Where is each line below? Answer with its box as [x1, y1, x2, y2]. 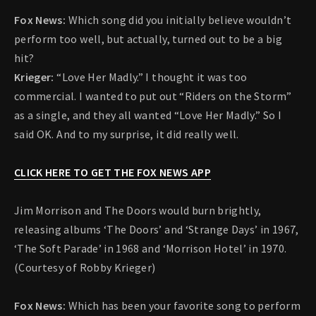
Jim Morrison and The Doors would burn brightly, [14, 203, 262, 218]
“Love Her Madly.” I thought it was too [54, 70, 248, 85]
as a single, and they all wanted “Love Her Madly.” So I [14, 108, 282, 123]
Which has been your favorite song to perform [68, 298, 300, 313]
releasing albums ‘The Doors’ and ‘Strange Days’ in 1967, [14, 222, 299, 237]
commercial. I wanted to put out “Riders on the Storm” [14, 89, 292, 104]
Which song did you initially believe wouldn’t [68, 13, 292, 28]
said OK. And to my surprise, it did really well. [14, 127, 239, 142]
